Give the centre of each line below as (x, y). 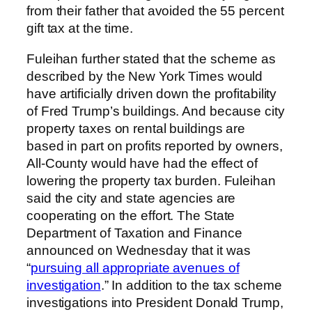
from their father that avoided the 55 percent (155, 11)
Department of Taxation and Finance (134, 233)
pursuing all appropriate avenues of (135, 267)
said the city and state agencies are (131, 198)
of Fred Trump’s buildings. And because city (156, 111)
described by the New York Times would (145, 76)
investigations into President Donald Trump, (155, 302)
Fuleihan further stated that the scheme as (151, 58)
